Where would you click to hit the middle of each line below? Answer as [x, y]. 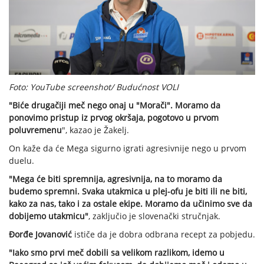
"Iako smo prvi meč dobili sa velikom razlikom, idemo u [117, 253]
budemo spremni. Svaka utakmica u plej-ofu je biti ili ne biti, [128, 192]
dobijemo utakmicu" [49, 216]
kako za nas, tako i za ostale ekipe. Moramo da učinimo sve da [131, 204]
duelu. [22, 161]
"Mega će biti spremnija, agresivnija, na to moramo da [115, 179]
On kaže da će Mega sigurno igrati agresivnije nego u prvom [128, 148]
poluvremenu [35, 130]
